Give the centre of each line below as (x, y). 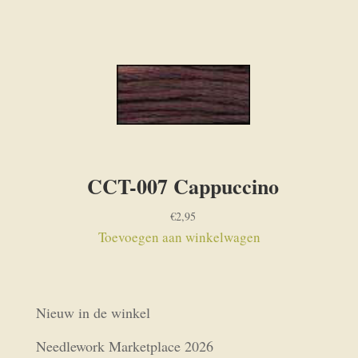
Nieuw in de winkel (93, 312)
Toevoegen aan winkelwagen (179, 237)
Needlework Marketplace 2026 (124, 346)
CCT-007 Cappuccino (183, 186)
